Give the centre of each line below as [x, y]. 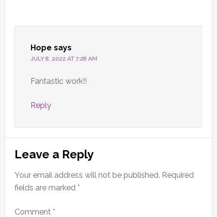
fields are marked [46, 187]
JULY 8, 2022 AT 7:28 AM [64, 58]
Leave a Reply [54, 154]
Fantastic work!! [58, 81]
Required [178, 175]
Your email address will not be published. [87, 175]
